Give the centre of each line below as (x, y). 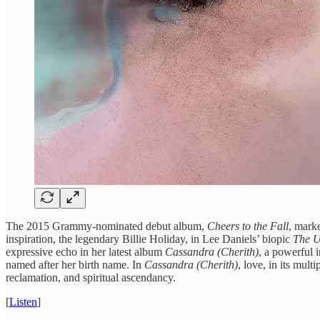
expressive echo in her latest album (85, 251)
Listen (23, 301)
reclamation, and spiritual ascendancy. (91, 277)
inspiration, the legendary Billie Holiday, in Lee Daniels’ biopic (149, 239)
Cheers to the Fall (248, 226)
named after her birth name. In (75, 264)
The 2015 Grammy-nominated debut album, (106, 226)
